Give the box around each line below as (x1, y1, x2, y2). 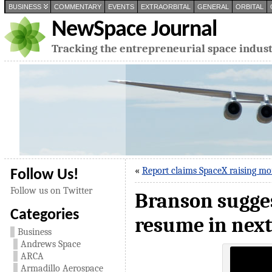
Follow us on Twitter (10, 185, 92, 196)
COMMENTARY (53, 3, 101, 10)
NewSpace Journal (51, 18, 217, 42)
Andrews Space (20, 239, 81, 250)
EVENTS (107, 3, 134, 10)
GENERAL (197, 3, 229, 10)
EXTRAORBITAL (140, 3, 191, 10)
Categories (10, 208, 79, 223)
